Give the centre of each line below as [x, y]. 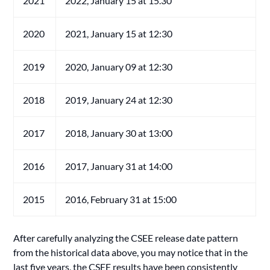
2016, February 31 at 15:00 [121, 199]
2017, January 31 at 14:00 [119, 166]
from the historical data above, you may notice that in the [131, 252]
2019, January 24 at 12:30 [119, 99]
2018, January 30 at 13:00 [119, 133]
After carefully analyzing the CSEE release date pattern [126, 237]
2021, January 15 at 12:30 [119, 33]
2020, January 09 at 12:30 [119, 66]
